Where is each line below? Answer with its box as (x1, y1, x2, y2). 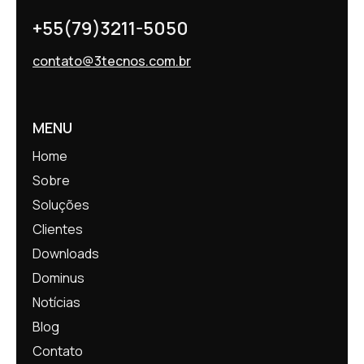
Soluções (32, 196, 89, 214)
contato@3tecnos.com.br (32, 51, 191, 70)
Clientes (32, 220, 83, 239)
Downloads (32, 245, 99, 263)
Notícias (32, 293, 80, 312)
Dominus (32, 269, 84, 288)
